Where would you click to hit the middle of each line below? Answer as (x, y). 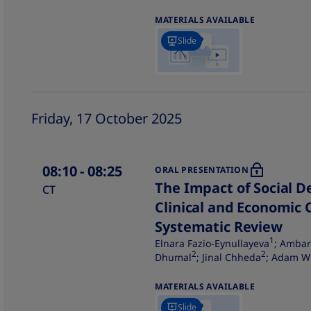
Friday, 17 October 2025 (107, 118)
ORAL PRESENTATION (202, 170)
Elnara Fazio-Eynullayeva (212, 243)
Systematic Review (219, 227)
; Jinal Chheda (229, 257)
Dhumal (174, 257)
